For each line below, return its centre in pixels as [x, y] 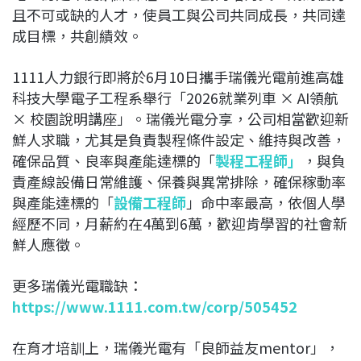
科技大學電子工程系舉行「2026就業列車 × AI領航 [175, 97]
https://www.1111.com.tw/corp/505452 [155, 306]
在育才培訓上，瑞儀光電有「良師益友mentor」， [176, 347]
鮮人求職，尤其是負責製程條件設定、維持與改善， [179, 139]
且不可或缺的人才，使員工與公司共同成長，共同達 [179, 14]
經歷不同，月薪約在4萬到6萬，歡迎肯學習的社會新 [180, 223]
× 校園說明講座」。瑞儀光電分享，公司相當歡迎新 [180, 118]
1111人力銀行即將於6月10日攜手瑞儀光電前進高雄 [178, 76]
